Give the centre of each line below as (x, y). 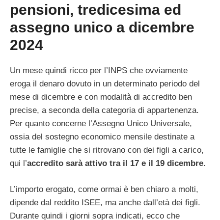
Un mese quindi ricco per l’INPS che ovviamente (99, 71)
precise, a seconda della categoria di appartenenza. (104, 110)
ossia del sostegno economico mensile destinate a (102, 137)
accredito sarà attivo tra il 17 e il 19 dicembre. (116, 164)
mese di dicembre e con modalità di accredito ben (101, 97)
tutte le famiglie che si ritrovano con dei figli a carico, (107, 150)
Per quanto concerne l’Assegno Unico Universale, (101, 124)
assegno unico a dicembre (102, 27)
